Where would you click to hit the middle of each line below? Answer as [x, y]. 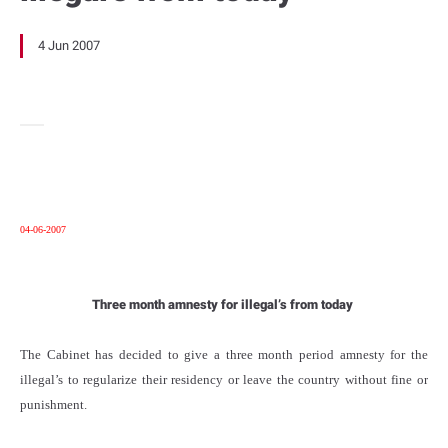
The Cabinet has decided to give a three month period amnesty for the [224, 354]
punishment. [53, 404]
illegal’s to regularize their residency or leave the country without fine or [224, 379]
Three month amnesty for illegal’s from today [224, 304]
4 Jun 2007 [69, 45]
